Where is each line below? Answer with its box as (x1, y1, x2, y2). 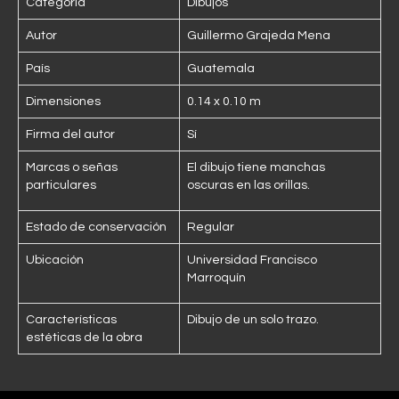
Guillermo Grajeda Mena (187, 28, 330, 42)
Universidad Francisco (187, 253, 317, 266)
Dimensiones (26, 94, 101, 108)
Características (26, 313, 117, 326)
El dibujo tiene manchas (187, 160, 325, 174)
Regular (187, 220, 234, 233)
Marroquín (187, 271, 246, 284)
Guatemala (187, 61, 255, 75)
